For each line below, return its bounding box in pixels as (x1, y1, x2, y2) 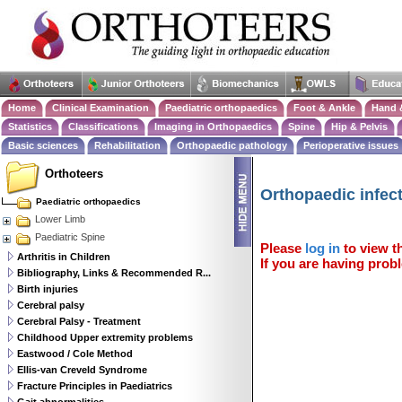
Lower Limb (35, 214, 85, 224)
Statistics (8, 121, 52, 132)
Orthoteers (45, 166, 103, 180)
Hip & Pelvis (331, 121, 388, 132)
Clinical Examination (52, 102, 149, 113)
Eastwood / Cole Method (17, 348, 133, 359)
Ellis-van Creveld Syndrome (17, 364, 147, 375)
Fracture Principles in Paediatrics (17, 380, 172, 391)
